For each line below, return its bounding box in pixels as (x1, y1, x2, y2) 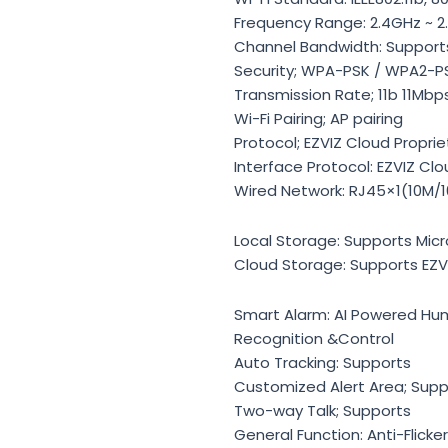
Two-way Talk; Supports (234, 400, 411, 422)
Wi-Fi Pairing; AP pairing (234, 107, 403, 129)
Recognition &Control (234, 328, 394, 350)
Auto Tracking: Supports (234, 352, 411, 374)
